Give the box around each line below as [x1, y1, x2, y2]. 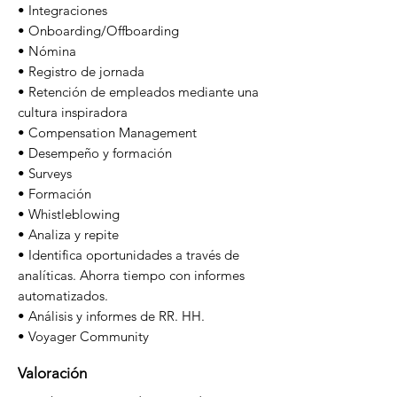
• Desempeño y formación [18, 144, 172, 161]
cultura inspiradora [18, 104, 128, 121]
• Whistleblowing [18, 206, 120, 222]
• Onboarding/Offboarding [18, 22, 179, 39]
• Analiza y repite [18, 226, 119, 243]
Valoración [18, 364, 87, 382]
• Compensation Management [18, 124, 197, 141]
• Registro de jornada [18, 63, 144, 80]
